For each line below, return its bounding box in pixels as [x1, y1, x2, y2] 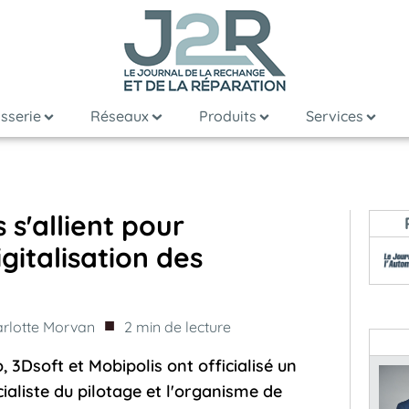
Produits [198, 107, 257, 125]
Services [305, 107, 363, 125]
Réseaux [90, 107, 150, 125]
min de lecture [136, 318, 231, 336]
